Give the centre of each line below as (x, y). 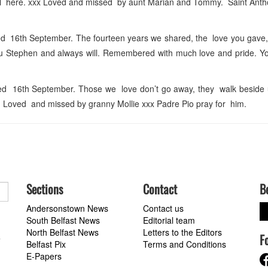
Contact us (163, 208)
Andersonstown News (67, 208)
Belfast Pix (46, 244)
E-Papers (44, 256)
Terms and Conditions (185, 244)
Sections (45, 189)
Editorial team (169, 220)
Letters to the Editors (182, 232)
